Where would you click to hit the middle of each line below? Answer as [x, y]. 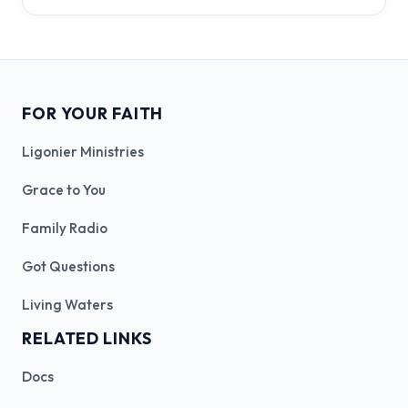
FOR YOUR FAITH [93, 114]
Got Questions [68, 267]
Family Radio [65, 229]
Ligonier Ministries [83, 152]
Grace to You [64, 190]
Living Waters [67, 305]
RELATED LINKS [87, 339]
